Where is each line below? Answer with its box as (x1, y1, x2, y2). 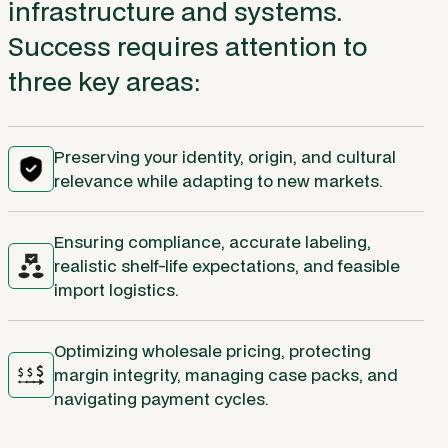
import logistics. (54, 277, 179, 301)
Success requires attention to (8, 28, 368, 65)
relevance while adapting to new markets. (54, 168, 383, 192)
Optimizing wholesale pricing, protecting (54, 338, 371, 362)
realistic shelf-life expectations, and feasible (54, 253, 400, 277)
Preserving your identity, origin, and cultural (54, 144, 396, 168)
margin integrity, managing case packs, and (54, 362, 398, 386)
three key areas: (8, 63, 201, 100)
